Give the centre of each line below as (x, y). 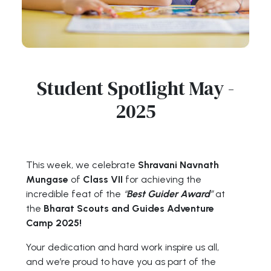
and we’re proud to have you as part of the (121, 262)
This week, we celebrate (82, 165)
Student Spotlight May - (135, 88)
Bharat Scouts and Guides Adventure (129, 208)
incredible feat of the (75, 194)
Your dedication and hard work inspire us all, (123, 247)
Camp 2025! (54, 223)
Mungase (47, 179)
